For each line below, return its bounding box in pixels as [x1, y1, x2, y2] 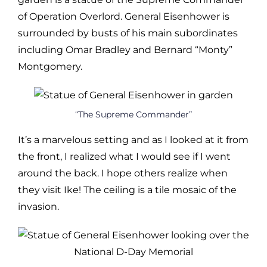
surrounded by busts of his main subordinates [18, 27, 238, 39]
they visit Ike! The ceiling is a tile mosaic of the [18, 184, 237, 195]
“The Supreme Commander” [75, 109, 192, 119]
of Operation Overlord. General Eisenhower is [18, 10, 229, 22]
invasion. [18, 200, 59, 212]
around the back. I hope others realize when [18, 167, 228, 179]
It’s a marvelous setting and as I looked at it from [18, 133, 249, 145]
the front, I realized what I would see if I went [18, 150, 231, 162]
